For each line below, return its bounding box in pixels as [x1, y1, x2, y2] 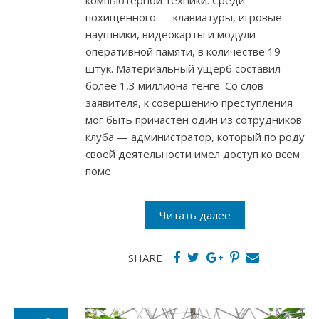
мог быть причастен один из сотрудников [85, 113, 302, 127]
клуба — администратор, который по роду [85, 130, 305, 145]
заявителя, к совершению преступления [85, 95, 293, 110]
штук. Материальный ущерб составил [85, 61, 281, 76]
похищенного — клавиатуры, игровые [85, 10, 282, 25]
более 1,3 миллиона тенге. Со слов [85, 78, 263, 93]
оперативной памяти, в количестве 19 [85, 44, 281, 59]
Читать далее [159, 208, 231, 223]
